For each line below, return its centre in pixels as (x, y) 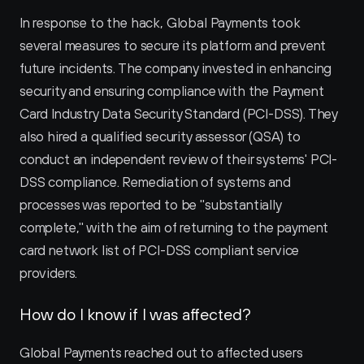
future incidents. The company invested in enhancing (176, 68)
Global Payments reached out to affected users (161, 353)
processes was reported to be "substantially (150, 205)
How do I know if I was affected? (135, 314)
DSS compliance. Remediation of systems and (155, 182)
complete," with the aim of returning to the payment (174, 227)
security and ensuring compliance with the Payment (172, 91)
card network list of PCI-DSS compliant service (160, 250)
